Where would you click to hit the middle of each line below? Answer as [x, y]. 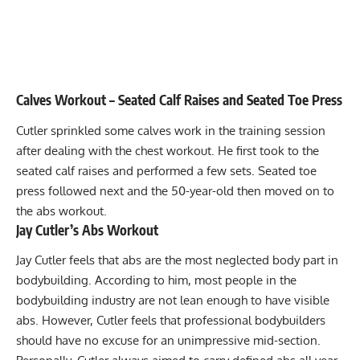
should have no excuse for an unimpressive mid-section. [168, 341]
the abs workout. [61, 211]
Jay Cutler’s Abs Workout [87, 229]
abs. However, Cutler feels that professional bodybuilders [171, 321]
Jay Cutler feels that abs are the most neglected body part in [177, 260]
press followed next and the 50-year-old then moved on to [175, 190]
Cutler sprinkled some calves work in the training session [171, 130]
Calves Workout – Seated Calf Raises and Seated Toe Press [179, 100]
